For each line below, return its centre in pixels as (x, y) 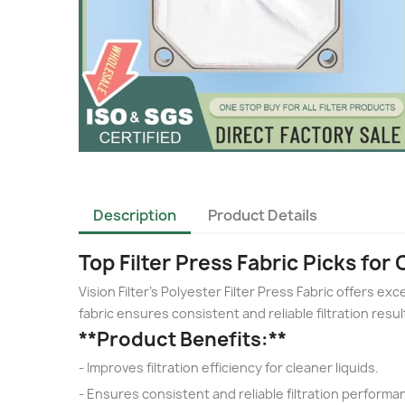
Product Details (263, 215)
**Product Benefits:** (183, 339)
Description (135, 215)
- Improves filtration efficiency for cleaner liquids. (229, 367)
